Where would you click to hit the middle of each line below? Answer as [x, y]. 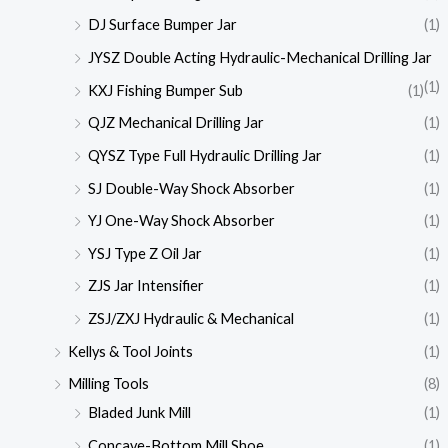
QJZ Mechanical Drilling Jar [175, 123]
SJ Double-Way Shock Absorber [191, 188]
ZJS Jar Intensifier [145, 286]
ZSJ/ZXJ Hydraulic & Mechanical [190, 319]
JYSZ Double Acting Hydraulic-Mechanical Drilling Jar [259, 57]
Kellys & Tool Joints [130, 351]
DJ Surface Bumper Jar [162, 25]
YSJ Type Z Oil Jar [144, 253]
